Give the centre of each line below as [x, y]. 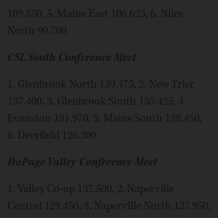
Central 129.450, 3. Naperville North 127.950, [109, 206]
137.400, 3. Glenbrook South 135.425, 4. [97, 101]
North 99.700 [37, 30]
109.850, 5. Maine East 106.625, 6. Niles [95, 13]
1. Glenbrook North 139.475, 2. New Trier [101, 84]
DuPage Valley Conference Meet [82, 162]
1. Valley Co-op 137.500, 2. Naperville [91, 189]
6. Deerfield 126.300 [52, 135]
